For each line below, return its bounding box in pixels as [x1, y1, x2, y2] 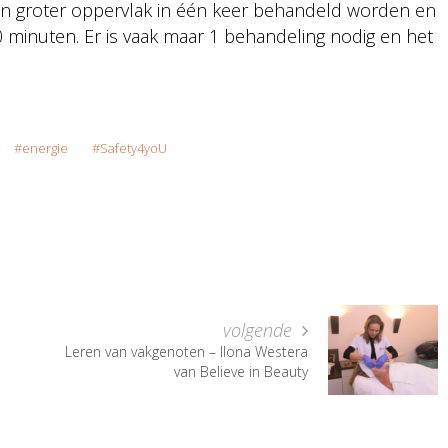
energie [21, 138, 68, 157]
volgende [223, 317, 297, 342]
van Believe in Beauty [174, 361, 308, 381]
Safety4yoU [99, 138, 167, 157]
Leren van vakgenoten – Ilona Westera [65, 341, 308, 361]
